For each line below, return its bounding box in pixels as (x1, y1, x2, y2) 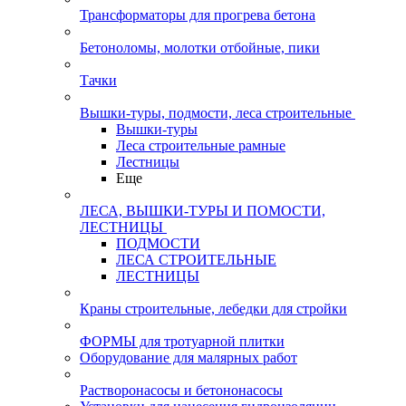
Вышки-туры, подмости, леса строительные (80, 105, 352, 121)
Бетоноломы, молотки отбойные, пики (80, 40, 320, 55)
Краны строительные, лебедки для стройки (80, 301, 347, 316)
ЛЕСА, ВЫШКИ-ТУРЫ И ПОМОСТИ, (80, 203, 325, 218)
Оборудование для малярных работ (80, 350, 297, 365)
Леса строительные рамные (116, 138, 285, 153)
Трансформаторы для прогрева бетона (80, 7, 315, 23)
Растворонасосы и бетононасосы (80, 382, 283, 398)
